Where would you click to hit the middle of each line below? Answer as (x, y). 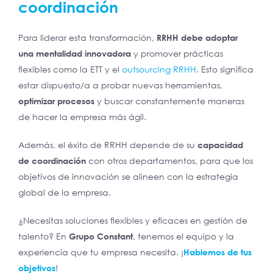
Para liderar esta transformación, (87, 38)
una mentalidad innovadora (75, 54)
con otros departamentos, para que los (169, 161)
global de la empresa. (65, 193)
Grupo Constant (101, 236)
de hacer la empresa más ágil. (82, 117)
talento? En (44, 236)
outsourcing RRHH (159, 69)
